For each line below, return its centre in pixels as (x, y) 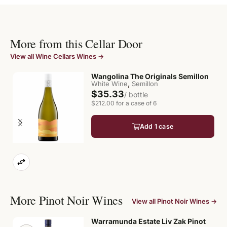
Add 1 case (157, 126)
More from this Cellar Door (76, 44)
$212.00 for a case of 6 (124, 103)
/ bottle (136, 94)
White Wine (109, 84)
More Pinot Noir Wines (66, 200)
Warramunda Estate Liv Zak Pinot (148, 221)
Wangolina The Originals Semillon (150, 76)
